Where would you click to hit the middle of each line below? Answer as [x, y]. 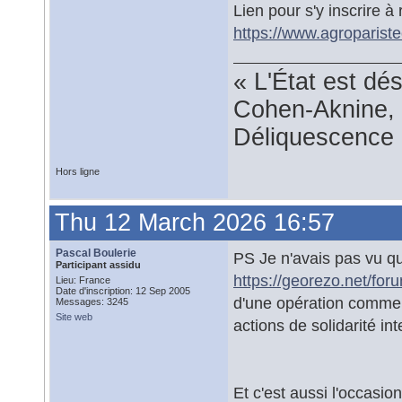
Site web [74, 317]
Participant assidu [98, 265]
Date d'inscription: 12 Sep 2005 [123, 291]
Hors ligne [78, 171]
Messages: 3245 [92, 301]
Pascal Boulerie [96, 253]
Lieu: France [83, 280]
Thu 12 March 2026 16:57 [195, 223]
